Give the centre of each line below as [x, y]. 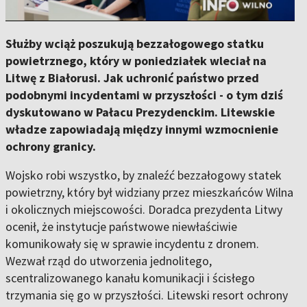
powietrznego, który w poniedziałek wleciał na [136, 61]
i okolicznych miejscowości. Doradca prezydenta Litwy [144, 209]
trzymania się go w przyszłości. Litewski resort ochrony [147, 295]
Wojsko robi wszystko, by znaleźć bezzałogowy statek [144, 175]
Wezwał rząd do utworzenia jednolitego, [109, 261]
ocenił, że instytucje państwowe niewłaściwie [121, 226]
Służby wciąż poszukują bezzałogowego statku [135, 44]
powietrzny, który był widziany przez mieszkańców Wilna [149, 192]
